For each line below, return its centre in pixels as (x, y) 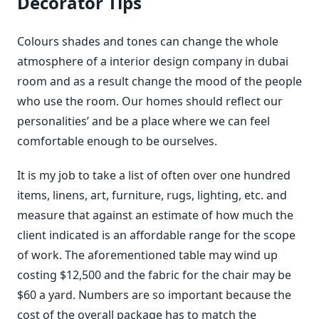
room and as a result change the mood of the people (159, 81)
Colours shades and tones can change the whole (148, 41)
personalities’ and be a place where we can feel (143, 121)
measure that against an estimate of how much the (155, 215)
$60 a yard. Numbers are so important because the (154, 295)
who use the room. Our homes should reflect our (150, 101)
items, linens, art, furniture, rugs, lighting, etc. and (152, 195)
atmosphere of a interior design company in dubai (153, 61)
